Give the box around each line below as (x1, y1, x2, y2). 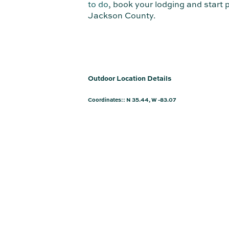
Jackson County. (88, 10, 158, 21)
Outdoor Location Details (88, 73, 171, 83)
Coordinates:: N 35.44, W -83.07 (88, 96, 176, 104)
